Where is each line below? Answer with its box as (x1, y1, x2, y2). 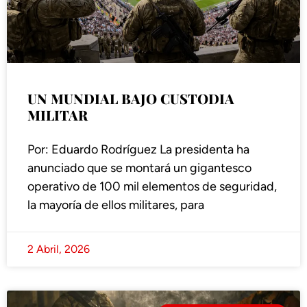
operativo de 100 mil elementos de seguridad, (27, 179, 277, 195)
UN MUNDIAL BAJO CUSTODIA (27, 89, 234, 108)
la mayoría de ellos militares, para (27, 197, 204, 213)
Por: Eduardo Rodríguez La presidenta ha (27, 142, 249, 158)
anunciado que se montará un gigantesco (27, 160, 251, 176)
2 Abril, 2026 (27, 243, 90, 256)
